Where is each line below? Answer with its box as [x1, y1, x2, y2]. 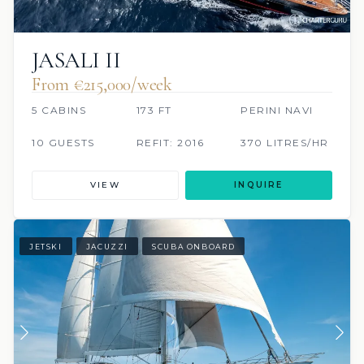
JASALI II [32, 46, 121, 75]
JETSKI [29, 241, 63, 251]
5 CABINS [32, 104, 86, 117]
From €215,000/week [32, 74, 173, 96]
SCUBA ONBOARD [152, 241, 236, 251]
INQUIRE [234, 180, 284, 191]
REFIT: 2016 [136, 136, 205, 149]
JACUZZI [85, 241, 129, 251]
